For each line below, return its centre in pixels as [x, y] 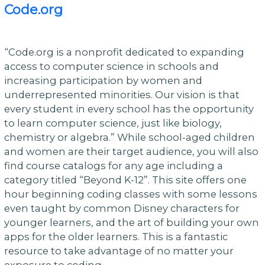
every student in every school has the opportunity [129, 109]
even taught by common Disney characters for [122, 208]
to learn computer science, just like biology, [113, 123]
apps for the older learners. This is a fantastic [116, 236]
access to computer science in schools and [111, 66]
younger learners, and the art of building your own [131, 222]
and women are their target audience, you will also [131, 151]
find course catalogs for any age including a [113, 165]
